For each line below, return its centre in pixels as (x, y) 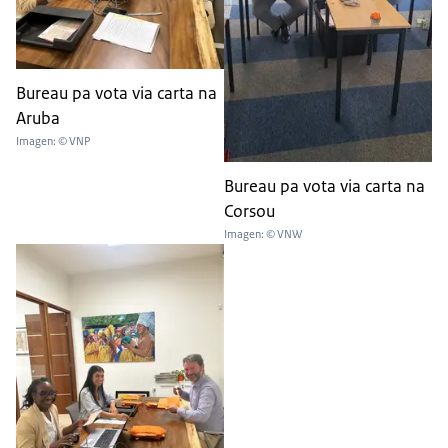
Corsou (249, 211)
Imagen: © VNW (263, 234)
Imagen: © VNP (53, 141)
